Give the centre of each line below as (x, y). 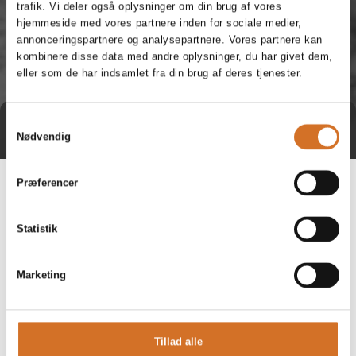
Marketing (42, 275)
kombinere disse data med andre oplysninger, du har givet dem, (175, 56)
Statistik (37, 229)
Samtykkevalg (39, 122)
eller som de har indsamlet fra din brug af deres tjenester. (160, 73)
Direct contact (133, 129)
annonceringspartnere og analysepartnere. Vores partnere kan (170, 40)
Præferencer (48, 183)
